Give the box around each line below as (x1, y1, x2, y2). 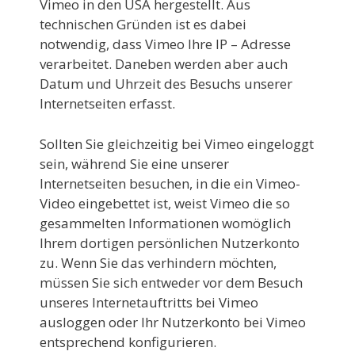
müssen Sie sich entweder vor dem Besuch (40, 273, 303, 292)
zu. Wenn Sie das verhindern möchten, (40, 253, 277, 272)
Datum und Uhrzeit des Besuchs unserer (40, 74, 292, 93)
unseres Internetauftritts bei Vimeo (40, 292, 258, 311)
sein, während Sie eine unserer (40, 154, 229, 173)
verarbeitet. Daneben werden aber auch (40, 55, 288, 73)
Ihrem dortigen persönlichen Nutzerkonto (40, 233, 300, 252)
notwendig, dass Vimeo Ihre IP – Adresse (40, 35, 291, 53)
